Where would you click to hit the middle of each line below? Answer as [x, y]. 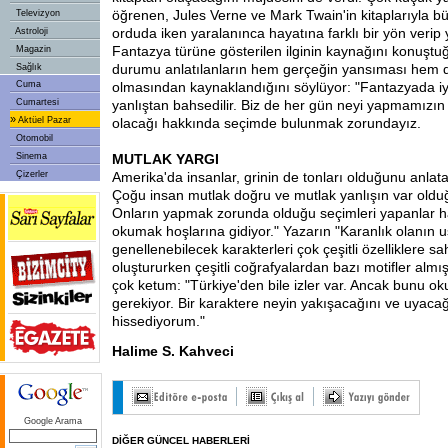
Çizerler [30, 174]
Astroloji [30, 31]
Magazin [32, 49]
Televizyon [36, 13]
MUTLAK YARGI [165, 159]
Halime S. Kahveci [173, 351]
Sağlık [27, 67]
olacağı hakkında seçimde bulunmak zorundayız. [266, 123]
